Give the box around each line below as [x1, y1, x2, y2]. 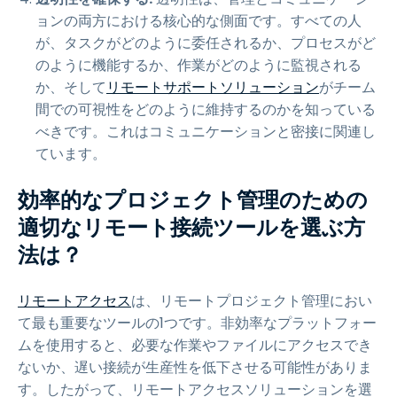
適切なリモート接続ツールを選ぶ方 [18, 213, 365, 242]
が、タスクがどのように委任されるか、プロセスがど [35, 33, 376, 53]
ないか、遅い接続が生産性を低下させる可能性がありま [18, 357, 372, 378]
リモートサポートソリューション [106, 77, 319, 97]
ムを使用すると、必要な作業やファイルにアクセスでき [18, 335, 372, 355]
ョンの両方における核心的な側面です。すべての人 [35, 11, 362, 31]
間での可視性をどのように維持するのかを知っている [35, 99, 376, 120]
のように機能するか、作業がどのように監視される [35, 55, 362, 75]
